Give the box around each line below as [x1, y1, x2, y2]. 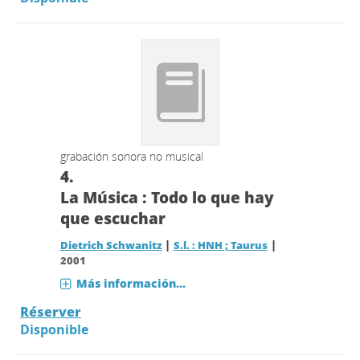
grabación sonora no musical [59, 149, 203, 164]
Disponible [20, 321, 88, 338]
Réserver [20, 303, 81, 321]
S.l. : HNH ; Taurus [173, 239, 268, 252]
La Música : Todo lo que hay [59, 187, 274, 208]
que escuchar [59, 208, 166, 229]
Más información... [76, 276, 186, 291]
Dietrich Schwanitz [59, 239, 162, 252]
